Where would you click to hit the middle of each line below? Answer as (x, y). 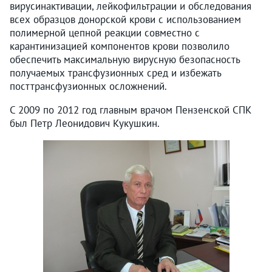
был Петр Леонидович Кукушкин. (85, 123)
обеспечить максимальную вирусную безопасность (125, 59)
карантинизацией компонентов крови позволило (120, 46)
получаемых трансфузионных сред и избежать (115, 73)
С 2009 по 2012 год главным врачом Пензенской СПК (131, 110)
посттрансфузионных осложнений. (88, 86)
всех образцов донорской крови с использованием (125, 19)
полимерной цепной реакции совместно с (105, 32)
